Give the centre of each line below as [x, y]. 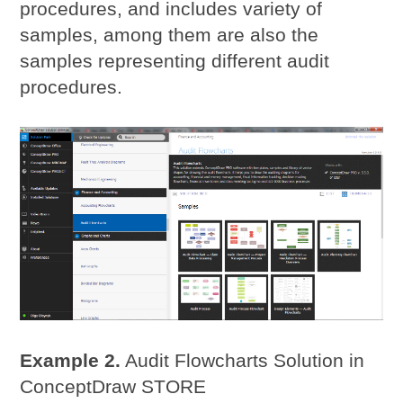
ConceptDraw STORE [113, 386]
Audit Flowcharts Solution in [243, 360]
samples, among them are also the [170, 34]
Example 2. [71, 360]
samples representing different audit [175, 60]
